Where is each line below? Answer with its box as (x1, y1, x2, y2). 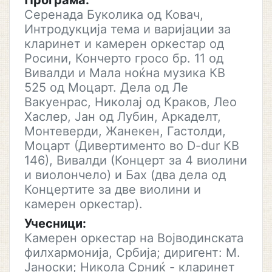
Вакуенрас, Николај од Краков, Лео (24, 95, 237, 109)
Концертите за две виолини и (24, 182, 201, 197)
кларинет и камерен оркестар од (24, 36, 224, 51)
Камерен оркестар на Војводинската (24, 231, 243, 245)
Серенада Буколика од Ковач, (24, 7, 203, 22)
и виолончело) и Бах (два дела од (24, 168, 226, 182)
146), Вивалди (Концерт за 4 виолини (24, 153, 247, 168)
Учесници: (24, 216, 86, 231)
